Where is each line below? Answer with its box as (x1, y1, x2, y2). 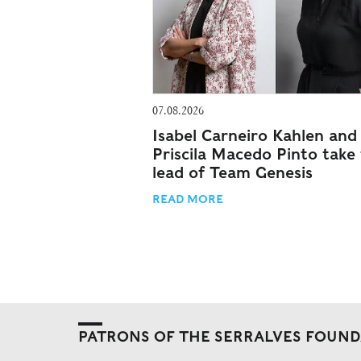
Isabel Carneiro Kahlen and (152, 126, 357, 145)
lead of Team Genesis (152, 163, 313, 182)
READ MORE (152, 192, 223, 205)
